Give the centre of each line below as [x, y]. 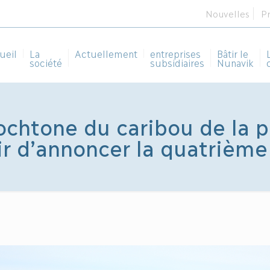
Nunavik [235, 62]
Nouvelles [228, 13]
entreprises [175, 53]
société [46, 62]
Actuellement [106, 53]
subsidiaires [177, 62]
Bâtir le [233, 53]
